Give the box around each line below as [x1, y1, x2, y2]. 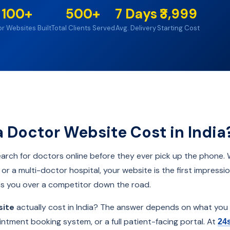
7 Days [114, 5, 157, 23]
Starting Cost [157, 23, 200, 32]
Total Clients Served [51, 23, 115, 32]
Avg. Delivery [116, 23, 156, 32]
